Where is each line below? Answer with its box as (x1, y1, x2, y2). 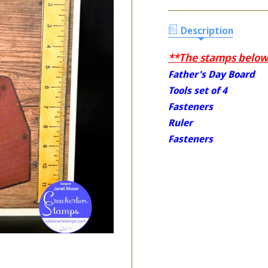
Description (181, 23, 234, 37)
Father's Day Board (168, 67, 255, 81)
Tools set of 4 (168, 83, 228, 97)
